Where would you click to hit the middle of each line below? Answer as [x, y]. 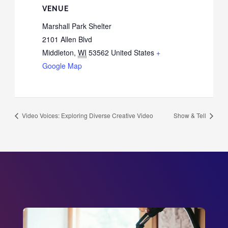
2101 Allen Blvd [67, 39]
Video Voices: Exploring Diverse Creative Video [87, 115]
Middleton [58, 53]
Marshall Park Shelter [77, 26]
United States [133, 53]
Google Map [62, 66]
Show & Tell [191, 115]
